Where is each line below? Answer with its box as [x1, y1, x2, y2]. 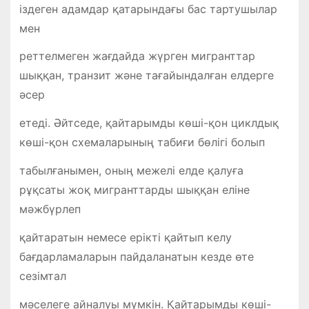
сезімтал [19, 268, 66, 283]
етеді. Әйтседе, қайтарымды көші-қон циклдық [19, 116, 279, 130]
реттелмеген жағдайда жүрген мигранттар [19, 49, 255, 63]
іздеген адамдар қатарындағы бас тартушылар [19, 1, 277, 16]
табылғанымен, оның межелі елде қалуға [19, 163, 243, 178]
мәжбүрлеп [19, 202, 81, 217]
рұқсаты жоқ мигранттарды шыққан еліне [19, 183, 250, 197]
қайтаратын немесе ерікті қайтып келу [19, 230, 232, 244]
